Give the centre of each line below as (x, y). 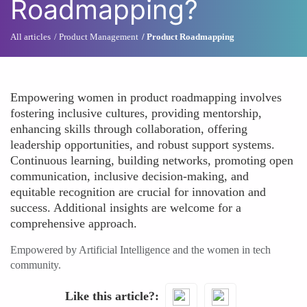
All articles (30, 37)
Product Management (99, 37)
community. (36, 265)
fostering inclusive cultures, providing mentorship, (136, 113)
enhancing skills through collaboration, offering (129, 129)
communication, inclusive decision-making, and (130, 176)
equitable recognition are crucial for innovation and (138, 192)
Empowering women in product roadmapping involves (146, 97)
